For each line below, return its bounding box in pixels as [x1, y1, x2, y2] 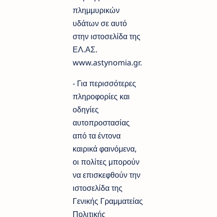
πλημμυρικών [73, 5, 120, 16]
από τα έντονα [73, 130, 121, 141]
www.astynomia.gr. [73, 57, 142, 68]
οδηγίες [73, 104, 99, 115]
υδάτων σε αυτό [73, 18, 127, 29]
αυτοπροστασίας [73, 117, 130, 128]
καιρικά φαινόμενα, [73, 143, 137, 155]
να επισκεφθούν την [73, 170, 140, 181]
